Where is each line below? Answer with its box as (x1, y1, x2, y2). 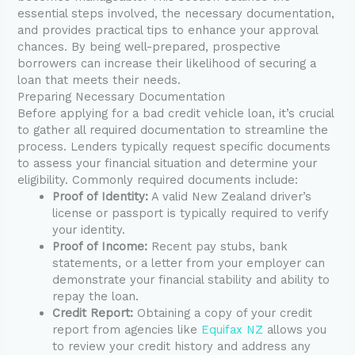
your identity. (52, 223, 126, 238)
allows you (263, 323, 327, 338)
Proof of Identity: (52, 189, 149, 204)
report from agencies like (52, 323, 202, 338)
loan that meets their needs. (17, 73, 181, 88)
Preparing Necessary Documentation (17, 90, 226, 105)
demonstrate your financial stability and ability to (52, 273, 330, 288)
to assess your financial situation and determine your (17, 156, 318, 171)
